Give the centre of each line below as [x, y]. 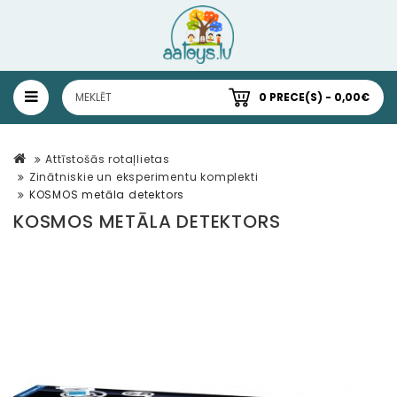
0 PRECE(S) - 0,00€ [314, 97]
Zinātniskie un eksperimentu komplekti [144, 177]
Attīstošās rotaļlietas [108, 160]
